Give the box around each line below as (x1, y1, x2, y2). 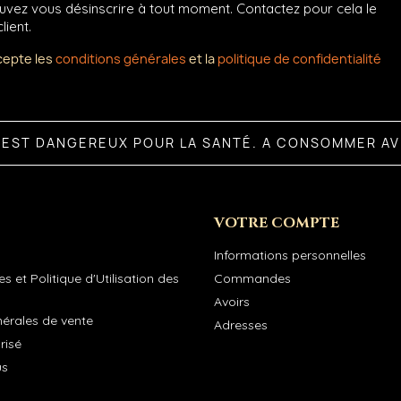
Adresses (214, 316, 268, 333)
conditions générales (55, 50, 187, 68)
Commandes (214, 269, 291, 286)
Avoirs (214, 293, 250, 310)
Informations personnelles (214, 246, 366, 263)
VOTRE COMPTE (214, 212, 339, 233)
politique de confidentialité (218, 50, 382, 68)
